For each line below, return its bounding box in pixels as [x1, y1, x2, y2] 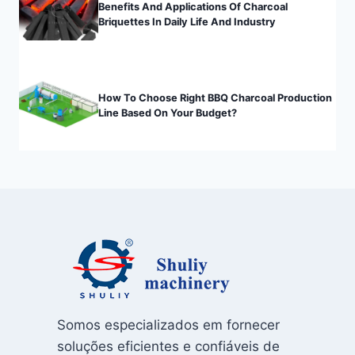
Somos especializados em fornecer [57, 317, 280, 334]
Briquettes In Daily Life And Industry [98, 15, 276, 28]
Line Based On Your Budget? [98, 106, 237, 119]
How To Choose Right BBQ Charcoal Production [98, 91, 332, 104]
